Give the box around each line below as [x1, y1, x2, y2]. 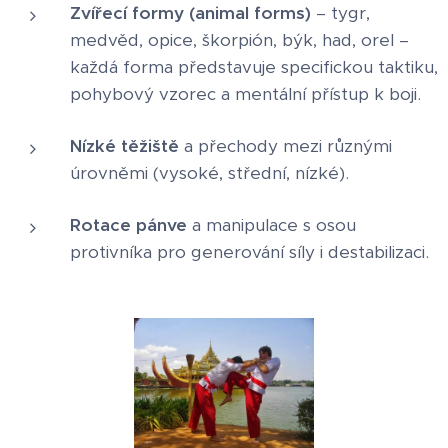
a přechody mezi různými [179, 134, 392, 157]
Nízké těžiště [70, 134, 179, 157]
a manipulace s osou [187, 213, 356, 236]
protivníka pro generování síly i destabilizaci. [70, 240, 429, 263]
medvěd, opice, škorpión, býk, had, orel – [70, 28, 409, 51]
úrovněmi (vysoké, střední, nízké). [70, 161, 349, 184]
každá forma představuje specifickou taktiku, [70, 55, 438, 78]
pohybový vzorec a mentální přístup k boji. [70, 82, 421, 105]
